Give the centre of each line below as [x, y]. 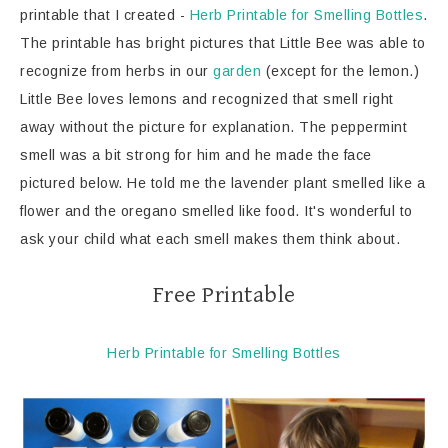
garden [237, 71]
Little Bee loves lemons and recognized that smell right [207, 99]
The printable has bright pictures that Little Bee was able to [223, 43]
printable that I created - [105, 15]
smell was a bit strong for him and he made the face [196, 155]
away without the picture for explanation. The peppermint [213, 127]
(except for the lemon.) [340, 71]
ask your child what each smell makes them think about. [210, 239]
